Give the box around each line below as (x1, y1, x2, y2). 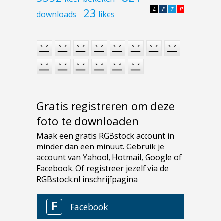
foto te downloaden (37, 113, 139, 129)
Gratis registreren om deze (37, 98, 175, 113)
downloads (37, 9, 76, 20)
